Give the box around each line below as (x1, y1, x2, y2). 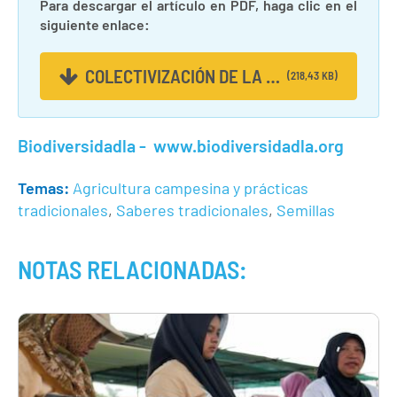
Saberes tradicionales (116, 200, 269, 221)
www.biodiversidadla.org (153, 135, 344, 157)
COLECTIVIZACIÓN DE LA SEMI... (266, 65, 281, 88)
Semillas (276, 200, 335, 221)
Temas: (18, 178, 69, 198)
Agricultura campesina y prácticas (73, 178, 308, 198)
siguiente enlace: (40, 15, 150, 33)
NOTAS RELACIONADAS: (18, 254, 247, 285)
